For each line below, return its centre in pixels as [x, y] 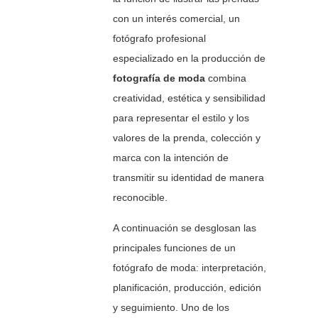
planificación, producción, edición [187, 288]
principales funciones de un [175, 248]
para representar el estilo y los [181, 118]
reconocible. [142, 198]
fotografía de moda [159, 78]
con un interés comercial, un [177, 19]
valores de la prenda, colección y [187, 138]
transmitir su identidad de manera [189, 178]
